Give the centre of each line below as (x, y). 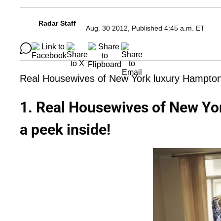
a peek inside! (65, 130)
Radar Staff (57, 23)
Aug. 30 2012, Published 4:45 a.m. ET (145, 28)
